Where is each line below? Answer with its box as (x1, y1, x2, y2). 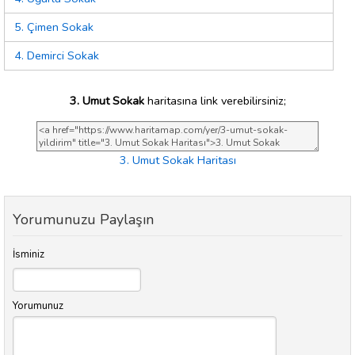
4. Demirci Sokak (14, 48, 99, 64)
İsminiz (13, 247, 44, 262)
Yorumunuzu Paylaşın (13, 210, 154, 230)
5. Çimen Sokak (14, 19, 94, 36)
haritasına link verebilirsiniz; (143, 92, 286, 109)
